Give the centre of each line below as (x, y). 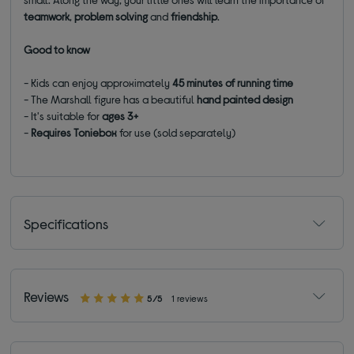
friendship (194, 17)
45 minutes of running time (233, 83)
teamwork (47, 17)
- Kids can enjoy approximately (98, 83)
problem (94, 17)
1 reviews (190, 298)
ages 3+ (121, 116)
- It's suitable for (63, 116)
